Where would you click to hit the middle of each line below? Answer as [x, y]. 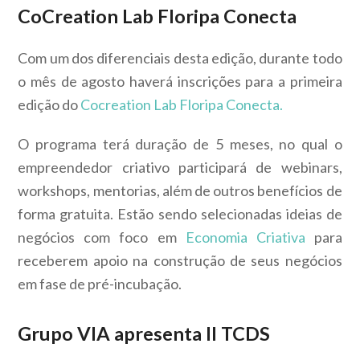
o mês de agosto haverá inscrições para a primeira [180, 82]
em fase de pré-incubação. [100, 284]
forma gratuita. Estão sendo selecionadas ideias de [180, 214]
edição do [49, 105]
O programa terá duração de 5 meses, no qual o [180, 144]
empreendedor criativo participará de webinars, [180, 168]
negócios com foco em [102, 237]
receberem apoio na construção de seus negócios [180, 261]
